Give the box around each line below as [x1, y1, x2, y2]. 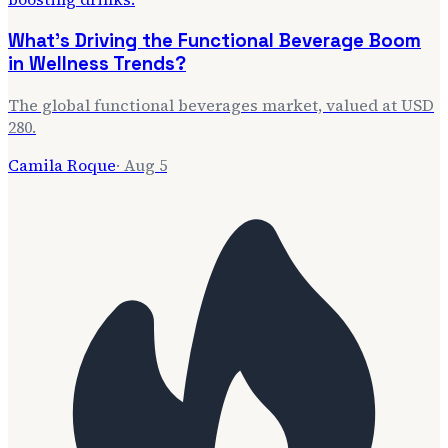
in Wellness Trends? [8, 52, 186, 76]
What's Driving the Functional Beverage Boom [8, 29, 421, 53]
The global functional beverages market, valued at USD [8, 93, 434, 116]
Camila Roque [8, 153, 116, 176]
